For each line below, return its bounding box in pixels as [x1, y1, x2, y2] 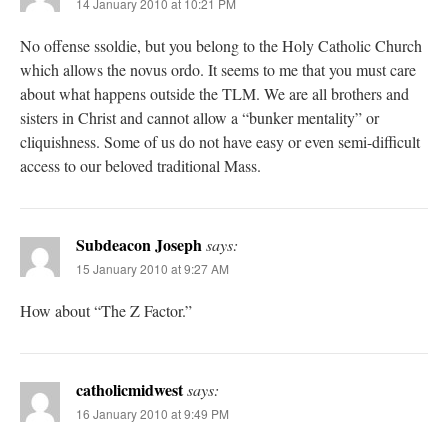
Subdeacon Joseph [76, 232, 202, 256]
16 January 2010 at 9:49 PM [76, 404, 229, 422]
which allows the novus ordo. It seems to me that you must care [20, 58, 416, 80]
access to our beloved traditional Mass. [20, 154, 261, 176]
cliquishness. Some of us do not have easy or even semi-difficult [20, 130, 420, 152]
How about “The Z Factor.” [20, 299, 192, 321]
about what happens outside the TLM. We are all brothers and [20, 82, 409, 104]
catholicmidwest [76, 377, 183, 401]
